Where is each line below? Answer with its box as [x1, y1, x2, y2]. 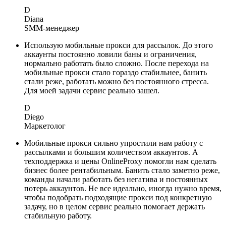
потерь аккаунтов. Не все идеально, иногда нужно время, [24, 184, 221, 193]
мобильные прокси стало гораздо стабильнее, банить [24, 68, 207, 77]
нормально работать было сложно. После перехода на [24, 59, 209, 68]
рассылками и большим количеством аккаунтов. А [24, 148, 198, 157]
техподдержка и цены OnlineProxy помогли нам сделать [24, 157, 216, 166]
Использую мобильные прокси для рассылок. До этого [24, 41, 213, 50]
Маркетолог [24, 122, 66, 131]
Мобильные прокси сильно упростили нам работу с [24, 139, 203, 148]
